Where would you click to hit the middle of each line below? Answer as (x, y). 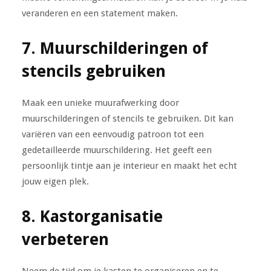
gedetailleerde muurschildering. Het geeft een (116, 150)
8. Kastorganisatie (92, 216)
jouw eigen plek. (55, 181)
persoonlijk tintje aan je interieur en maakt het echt (129, 165)
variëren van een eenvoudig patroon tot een (113, 134)
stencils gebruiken (93, 71)
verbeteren (65, 239)
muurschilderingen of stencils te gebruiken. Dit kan (127, 118)
